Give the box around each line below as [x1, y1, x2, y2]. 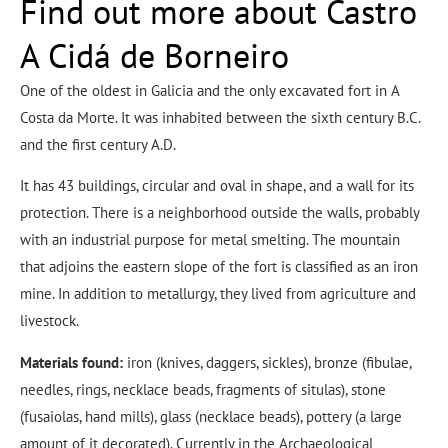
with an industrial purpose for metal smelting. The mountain [20, 230, 400, 250]
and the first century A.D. [20, 134, 176, 154]
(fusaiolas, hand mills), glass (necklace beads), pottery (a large [20, 406, 402, 426]
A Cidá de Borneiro [20, 32, 289, 77]
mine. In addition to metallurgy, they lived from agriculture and [20, 284, 416, 304]
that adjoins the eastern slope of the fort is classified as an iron [20, 257, 418, 277]
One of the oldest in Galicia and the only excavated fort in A [20, 80, 399, 100]
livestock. [20, 311, 79, 331]
